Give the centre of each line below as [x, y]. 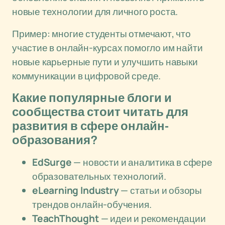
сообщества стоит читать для [100, 112]
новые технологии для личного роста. [95, 12]
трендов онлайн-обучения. [92, 204]
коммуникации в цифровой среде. [87, 76]
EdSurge [52, 162]
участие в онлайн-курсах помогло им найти [107, 48]
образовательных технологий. [99, 176]
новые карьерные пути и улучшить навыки [105, 62]
